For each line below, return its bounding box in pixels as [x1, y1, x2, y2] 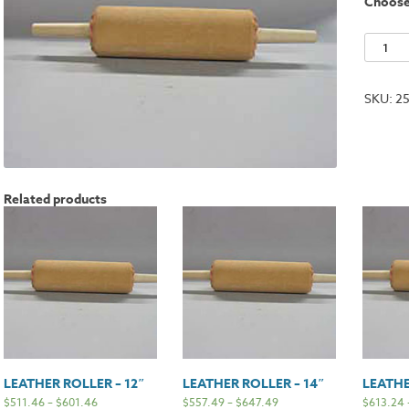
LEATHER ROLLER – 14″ [183, 374, 326, 394]
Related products [4, 189, 107, 209]
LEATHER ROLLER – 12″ [4, 374, 145, 394]
